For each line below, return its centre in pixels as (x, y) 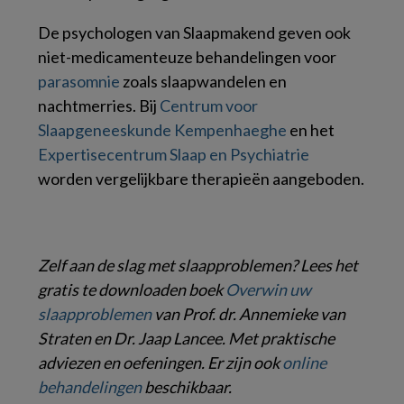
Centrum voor (209, 105)
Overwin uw (268, 289)
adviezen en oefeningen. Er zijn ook (160, 362)
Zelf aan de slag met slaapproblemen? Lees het (198, 265)
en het (311, 129)
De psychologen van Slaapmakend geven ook (194, 32)
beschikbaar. (187, 386)
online (304, 362)
